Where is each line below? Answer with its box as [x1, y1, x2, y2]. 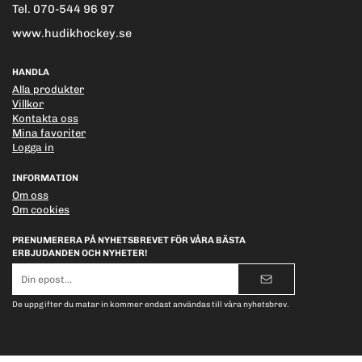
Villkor [12, 98, 44, 111]
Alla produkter [12, 83, 84, 96]
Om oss [12, 189, 48, 202]
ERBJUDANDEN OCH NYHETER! [12, 247, 147, 259]
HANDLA [12, 66, 49, 78]
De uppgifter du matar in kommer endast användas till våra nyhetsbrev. [12, 300, 289, 310]
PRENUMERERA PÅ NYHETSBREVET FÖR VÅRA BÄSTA [12, 234, 246, 246]
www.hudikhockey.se [12, 26, 132, 41]
